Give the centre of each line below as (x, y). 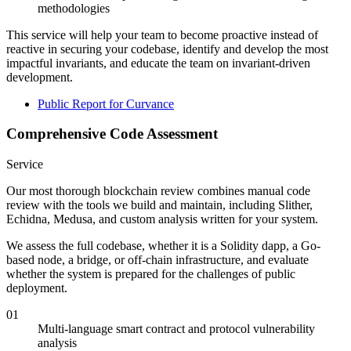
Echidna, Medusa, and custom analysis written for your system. (162, 219)
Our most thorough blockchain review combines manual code (158, 191)
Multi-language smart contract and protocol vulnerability (176, 329)
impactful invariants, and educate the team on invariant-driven (158, 63)
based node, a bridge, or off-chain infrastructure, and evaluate (157, 260)
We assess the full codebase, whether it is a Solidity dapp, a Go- (163, 246)
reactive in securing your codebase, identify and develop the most (167, 49)
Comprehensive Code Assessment (112, 134)
